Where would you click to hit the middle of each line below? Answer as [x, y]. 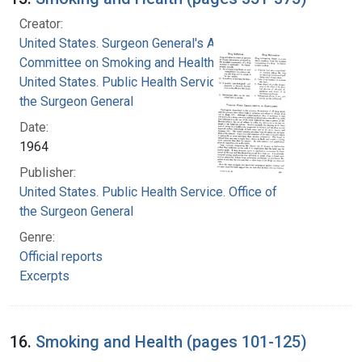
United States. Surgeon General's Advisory [138, 43]
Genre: [37, 237]
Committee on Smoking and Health [117, 62]
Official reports [61, 256]
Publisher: [48, 172]
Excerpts [44, 276]
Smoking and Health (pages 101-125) [171, 341]
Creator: [41, 23]
